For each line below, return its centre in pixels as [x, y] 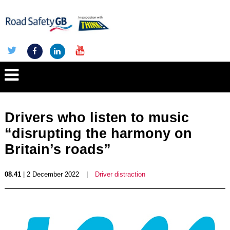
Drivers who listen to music [97, 118]
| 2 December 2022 [50, 174]
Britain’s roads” [57, 149]
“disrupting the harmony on [98, 133]
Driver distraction [120, 174]
